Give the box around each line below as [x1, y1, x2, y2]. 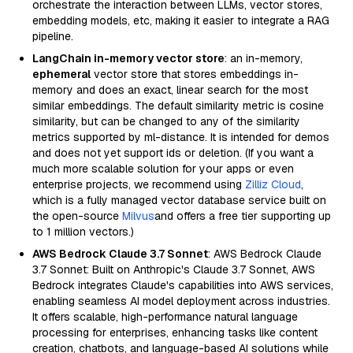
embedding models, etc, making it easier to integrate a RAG [32, 13, 329, 28]
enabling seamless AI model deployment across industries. [32, 294, 330, 308]
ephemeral [32, 67, 91, 81]
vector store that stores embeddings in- [91, 67, 299, 81]
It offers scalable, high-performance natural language [32, 310, 298, 324]
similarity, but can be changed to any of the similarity [32, 114, 300, 128]
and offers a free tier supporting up [154, 209, 331, 223]
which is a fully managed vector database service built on [32, 193, 326, 207]
